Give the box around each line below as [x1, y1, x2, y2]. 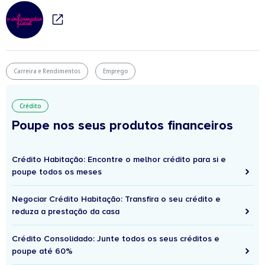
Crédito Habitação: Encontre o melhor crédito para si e [12, 154, 226, 164]
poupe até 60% [12, 245, 73, 256]
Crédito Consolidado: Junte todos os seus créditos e [12, 233, 219, 244]
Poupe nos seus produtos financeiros [12, 117, 233, 134]
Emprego [103, 66, 128, 75]
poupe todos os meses [12, 166, 102, 177]
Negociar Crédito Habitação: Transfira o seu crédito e [12, 193, 221, 204]
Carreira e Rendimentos [14, 66, 80, 75]
